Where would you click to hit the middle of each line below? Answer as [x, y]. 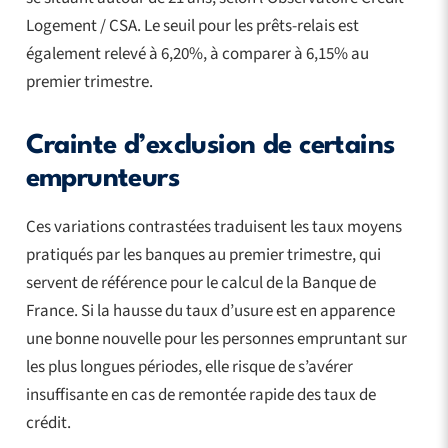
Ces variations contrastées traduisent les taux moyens [213, 226]
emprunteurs [102, 178]
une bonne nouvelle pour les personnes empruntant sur [216, 338]
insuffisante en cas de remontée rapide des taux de [200, 394]
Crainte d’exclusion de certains [210, 145]
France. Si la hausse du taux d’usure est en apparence [210, 310]
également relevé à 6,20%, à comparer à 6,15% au [197, 53]
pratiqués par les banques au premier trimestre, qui [203, 254]
